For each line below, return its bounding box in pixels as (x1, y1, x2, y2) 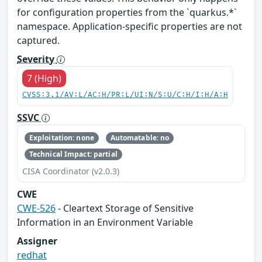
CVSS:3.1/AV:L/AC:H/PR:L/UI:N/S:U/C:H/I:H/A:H (22, 90, 228, 99)
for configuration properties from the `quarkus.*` (17, 5, 237, 19)
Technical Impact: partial (29, 149, 118, 160)
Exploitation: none (29, 132, 94, 143)
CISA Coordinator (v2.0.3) (22, 166, 119, 177)
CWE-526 (17, 202, 56, 215)
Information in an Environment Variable (17, 216, 193, 229)
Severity (17, 52, 57, 65)
